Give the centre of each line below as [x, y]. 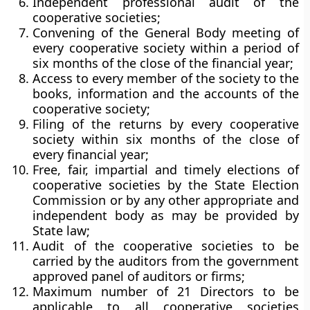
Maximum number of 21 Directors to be [166, 291]
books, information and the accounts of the [166, 93]
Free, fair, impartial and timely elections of [166, 170]
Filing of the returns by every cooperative [166, 124]
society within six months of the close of [166, 139]
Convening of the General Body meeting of [166, 33]
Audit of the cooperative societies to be [166, 246]
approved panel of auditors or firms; [139, 276]
